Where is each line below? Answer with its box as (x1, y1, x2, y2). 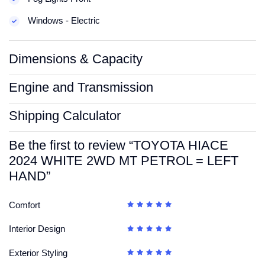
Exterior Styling (9, 247, 67, 258)
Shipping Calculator (9, 108, 121, 124)
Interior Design (9, 224, 65, 234)
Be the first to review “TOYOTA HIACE (9, 138, 228, 153)
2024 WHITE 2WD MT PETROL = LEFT (9, 153, 238, 169)
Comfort (9, 199, 40, 210)
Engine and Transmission (9, 80, 153, 95)
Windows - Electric (25, 15, 100, 26)
